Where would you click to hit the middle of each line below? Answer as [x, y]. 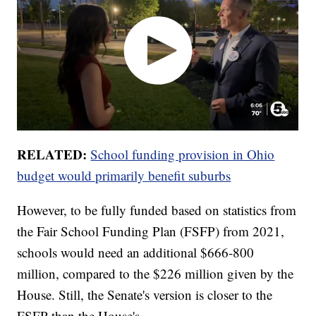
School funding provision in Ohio [183, 154]
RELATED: [52, 154]
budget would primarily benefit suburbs [124, 176]
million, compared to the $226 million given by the [156, 274]
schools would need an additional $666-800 [136, 253]
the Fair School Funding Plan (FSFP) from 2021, [151, 231]
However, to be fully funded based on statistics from [157, 210]
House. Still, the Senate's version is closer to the [145, 295]
